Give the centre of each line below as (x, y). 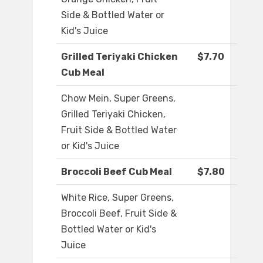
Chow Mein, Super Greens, (118, 99)
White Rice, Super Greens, (117, 198)
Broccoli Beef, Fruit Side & (119, 214)
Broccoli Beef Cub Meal (117, 172)
